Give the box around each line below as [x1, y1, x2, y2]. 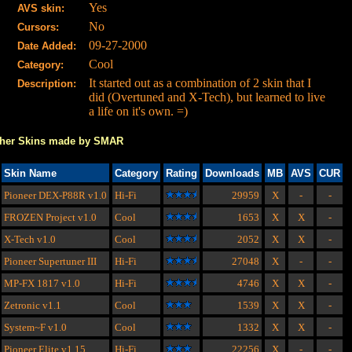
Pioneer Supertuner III [4, 255, 97, 268]
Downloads [205, 167, 259, 180]
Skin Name [4, 167, 57, 180]
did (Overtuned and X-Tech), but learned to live [89, 90, 325, 104]
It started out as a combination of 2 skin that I [89, 76, 311, 90]
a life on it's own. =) [89, 104, 188, 119]
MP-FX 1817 [4, 277, 59, 290]
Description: [17, 78, 76, 90]
